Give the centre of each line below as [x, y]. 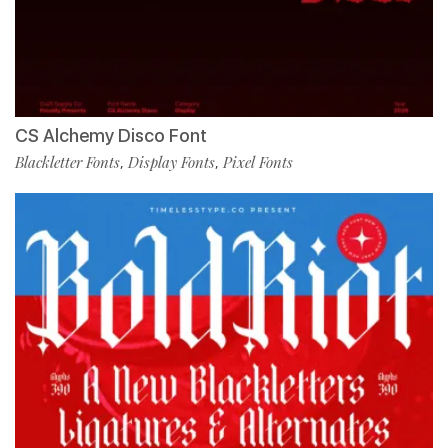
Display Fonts [171, 162]
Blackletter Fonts [67, 162]
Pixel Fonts [258, 162]
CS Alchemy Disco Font [111, 136]
